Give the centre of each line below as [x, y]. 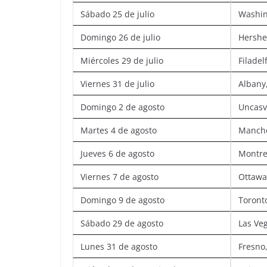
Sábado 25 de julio [117, 14]
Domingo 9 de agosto [122, 200]
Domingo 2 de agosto [122, 107]
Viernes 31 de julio [117, 83]
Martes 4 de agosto [119, 130]
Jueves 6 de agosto [117, 153]
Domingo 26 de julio [120, 37]
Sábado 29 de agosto [122, 223]
